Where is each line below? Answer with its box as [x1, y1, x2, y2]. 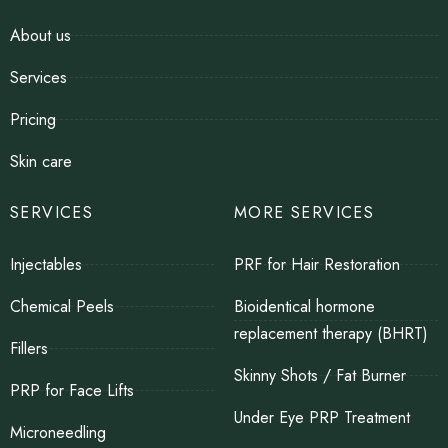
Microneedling [10, 421, 106, 445]
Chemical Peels [10, 295, 114, 319]
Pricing [10, 108, 56, 132]
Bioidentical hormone [234, 295, 375, 319]
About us [10, 24, 71, 48]
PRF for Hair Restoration [234, 253, 400, 277]
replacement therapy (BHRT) [234, 322, 428, 346]
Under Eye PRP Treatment [234, 406, 410, 430]
